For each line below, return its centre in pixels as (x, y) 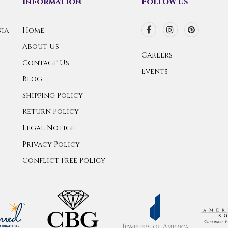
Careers (157, 55)
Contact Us (46, 63)
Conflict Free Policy (64, 160)
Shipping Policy (53, 95)
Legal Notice (49, 128)
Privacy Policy (51, 144)
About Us (41, 46)
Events (154, 71)
